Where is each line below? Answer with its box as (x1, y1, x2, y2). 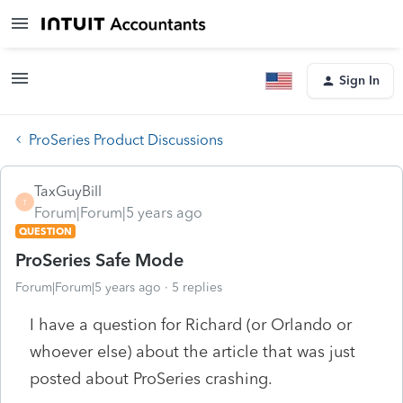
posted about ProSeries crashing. (30, 368, 273, 389)
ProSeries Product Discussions (29, 130, 223, 148)
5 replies (172, 279, 222, 295)
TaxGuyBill (34, 182, 102, 200)
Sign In (339, 73, 380, 88)
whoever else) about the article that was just (30, 341, 355, 362)
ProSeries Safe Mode (15, 248, 184, 271)
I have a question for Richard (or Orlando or (30, 314, 352, 335)
